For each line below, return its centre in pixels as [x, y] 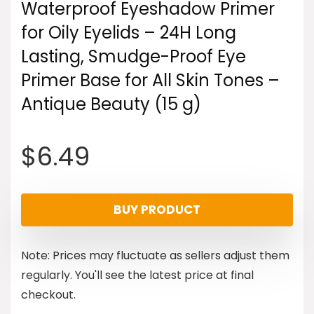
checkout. [48, 294]
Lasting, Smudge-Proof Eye [134, 56]
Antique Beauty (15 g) [111, 104]
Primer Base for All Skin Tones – [150, 80]
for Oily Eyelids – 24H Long [129, 32]
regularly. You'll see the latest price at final [137, 275]
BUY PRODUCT [157, 209]
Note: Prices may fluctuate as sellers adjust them [155, 255]
